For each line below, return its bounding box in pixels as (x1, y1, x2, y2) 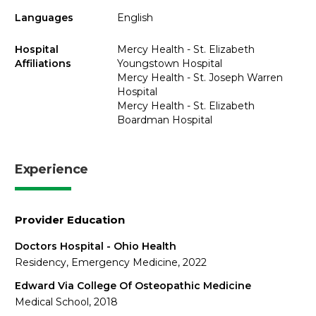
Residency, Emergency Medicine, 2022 (15, 255, 207, 269)
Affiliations (15, 56, 71, 70)
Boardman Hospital (116, 113, 212, 126)
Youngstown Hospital (116, 56, 222, 70)
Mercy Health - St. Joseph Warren (116, 71, 283, 84)
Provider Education (15, 212, 125, 226)
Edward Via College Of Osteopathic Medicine (15, 279, 251, 292)
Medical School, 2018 (15, 296, 118, 308)
